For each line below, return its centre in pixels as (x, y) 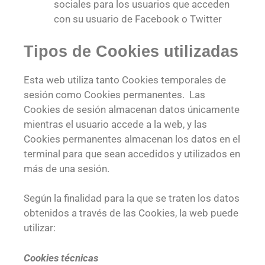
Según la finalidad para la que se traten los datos (132, 198)
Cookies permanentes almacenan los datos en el (132, 139)
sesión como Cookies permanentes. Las (114, 94)
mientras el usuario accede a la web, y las (115, 124)
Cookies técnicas (61, 258)
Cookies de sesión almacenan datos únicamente (132, 109)
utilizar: (40, 228)
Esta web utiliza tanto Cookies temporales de (125, 80)
